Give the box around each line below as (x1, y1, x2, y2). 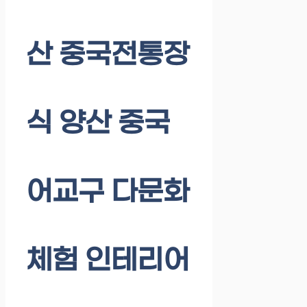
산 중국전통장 (26, 39, 189, 73)
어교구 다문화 (26, 176, 189, 210)
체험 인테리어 (26, 245, 189, 278)
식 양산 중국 (26, 108, 170, 141)
